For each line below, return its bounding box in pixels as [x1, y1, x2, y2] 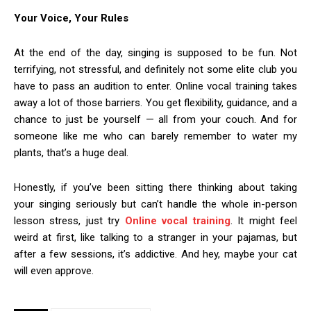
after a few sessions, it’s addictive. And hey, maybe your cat [14, 248, 297, 261]
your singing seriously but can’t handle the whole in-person [14, 198, 297, 211]
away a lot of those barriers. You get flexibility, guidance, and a [14, 96, 297, 110]
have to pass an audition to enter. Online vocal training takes [14, 80, 297, 93]
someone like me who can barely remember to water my [14, 130, 297, 143]
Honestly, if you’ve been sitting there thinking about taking [14, 181, 297, 194]
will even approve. [14, 264, 94, 278]
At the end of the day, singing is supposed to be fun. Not [14, 47, 297, 60]
